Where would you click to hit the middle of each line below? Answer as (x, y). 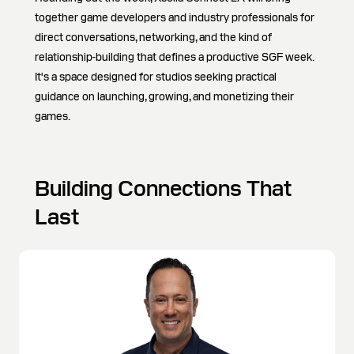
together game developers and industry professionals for (175, 17)
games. (53, 116)
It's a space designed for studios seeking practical (156, 77)
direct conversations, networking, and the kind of (153, 37)
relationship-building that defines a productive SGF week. (174, 57)
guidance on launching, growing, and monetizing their (164, 96)
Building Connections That (163, 188)
